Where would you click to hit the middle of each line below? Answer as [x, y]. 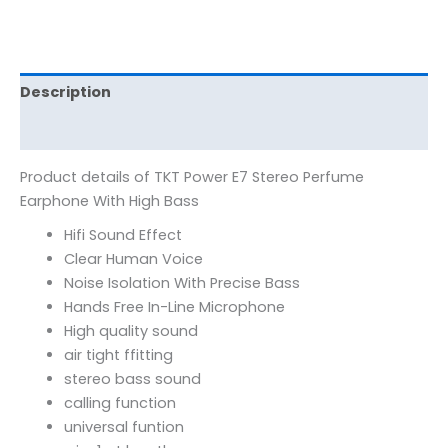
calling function [119, 403]
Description [65, 92]
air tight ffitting [118, 355]
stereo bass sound [132, 379]
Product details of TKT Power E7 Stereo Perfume [192, 176]
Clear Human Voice [133, 259]
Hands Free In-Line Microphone [174, 307]
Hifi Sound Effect [122, 235]
